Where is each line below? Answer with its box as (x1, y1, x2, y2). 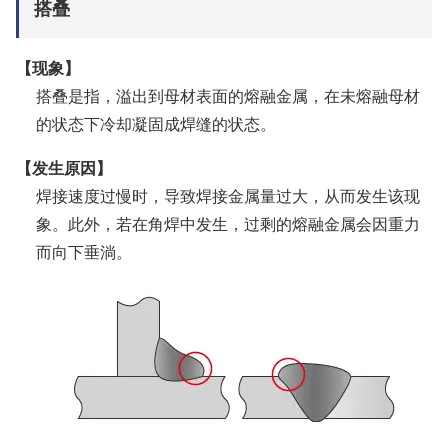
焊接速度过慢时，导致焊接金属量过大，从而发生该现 (36, 183, 420, 207)
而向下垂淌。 (36, 239, 132, 263)
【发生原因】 (16, 155, 112, 179)
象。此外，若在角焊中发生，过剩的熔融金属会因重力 (36, 211, 420, 235)
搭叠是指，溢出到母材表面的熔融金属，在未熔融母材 (36, 83, 420, 107)
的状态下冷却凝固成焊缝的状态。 (36, 111, 276, 135)
